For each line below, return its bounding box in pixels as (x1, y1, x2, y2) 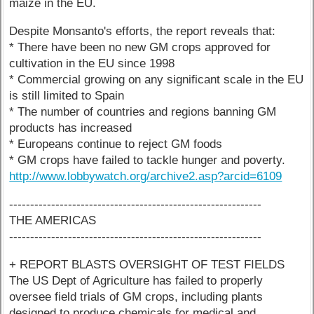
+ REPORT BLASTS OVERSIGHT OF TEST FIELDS (9, 257, 285, 271)
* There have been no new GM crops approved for (9, 41, 271, 55)
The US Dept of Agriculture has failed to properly (9, 273, 264, 287)
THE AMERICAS (9, 213, 97, 227)
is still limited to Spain (9, 89, 125, 103)
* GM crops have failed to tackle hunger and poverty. (9, 153, 286, 168)
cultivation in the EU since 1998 (9, 57, 175, 71)
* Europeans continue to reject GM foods (9, 137, 223, 151)
